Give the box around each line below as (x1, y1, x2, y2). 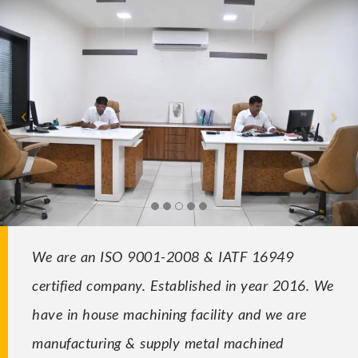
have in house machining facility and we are (32, 304, 307, 323)
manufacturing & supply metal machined (32, 333, 284, 352)
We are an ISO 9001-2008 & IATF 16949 (32, 247, 293, 265)
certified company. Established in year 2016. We (32, 276, 334, 294)
